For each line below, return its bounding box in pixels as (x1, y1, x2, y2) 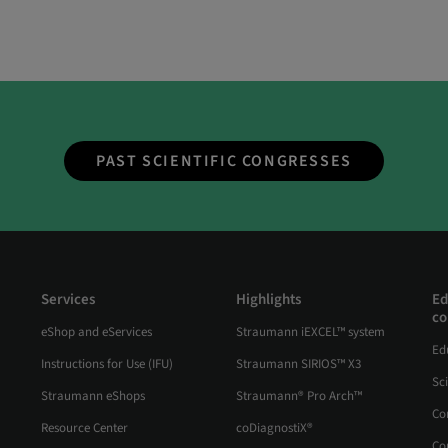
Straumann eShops (40, 387, 145, 406)
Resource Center (40, 419, 128, 438)
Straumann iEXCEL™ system (236, 323, 385, 342)
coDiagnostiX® (236, 419, 313, 438)
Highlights (236, 289, 301, 311)
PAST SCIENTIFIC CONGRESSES (96, 150, 352, 173)
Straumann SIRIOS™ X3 (236, 355, 361, 374)
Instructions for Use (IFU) (40, 355, 173, 374)
